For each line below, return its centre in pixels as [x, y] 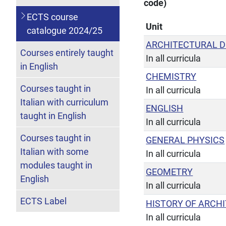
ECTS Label [43, 201]
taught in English [53, 116]
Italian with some [54, 151]
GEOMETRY [169, 172]
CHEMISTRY [171, 76]
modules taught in [56, 165]
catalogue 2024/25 [64, 30]
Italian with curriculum [64, 102]
